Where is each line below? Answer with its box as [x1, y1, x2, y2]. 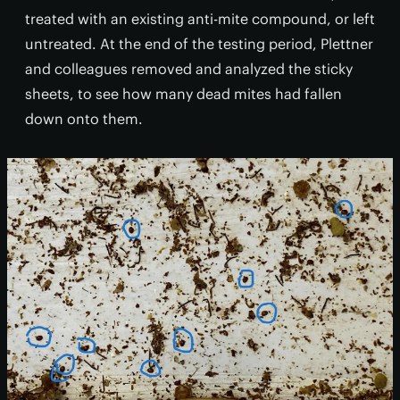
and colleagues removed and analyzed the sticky [25, 60, 353, 78]
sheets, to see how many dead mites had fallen [25, 85, 342, 103]
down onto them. [25, 110, 143, 128]
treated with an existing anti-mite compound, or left [25, 10, 375, 28]
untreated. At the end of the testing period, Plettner [25, 35, 373, 53]
